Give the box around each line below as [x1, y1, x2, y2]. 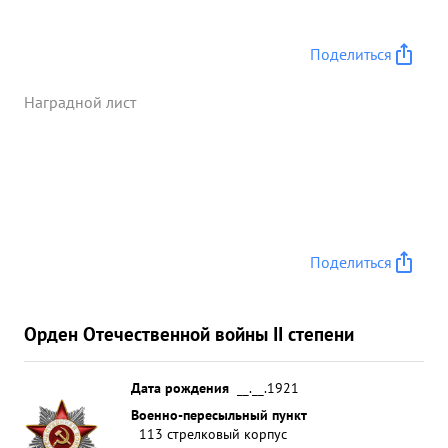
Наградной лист [24, 92, 136, 112]
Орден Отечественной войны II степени [24, 321, 354, 346]
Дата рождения [131, 378, 229, 397]
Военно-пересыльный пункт [131, 405, 307, 424]
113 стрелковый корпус [139, 424, 287, 443]
